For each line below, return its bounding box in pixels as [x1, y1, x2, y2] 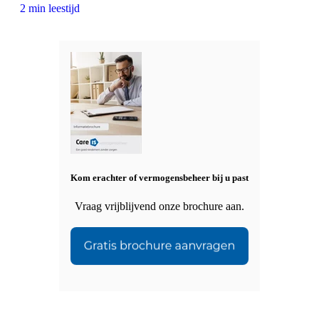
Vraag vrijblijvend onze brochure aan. [75, 199, 244, 212]
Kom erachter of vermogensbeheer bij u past [70, 172, 249, 184]
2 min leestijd [20, 2, 80, 15]
